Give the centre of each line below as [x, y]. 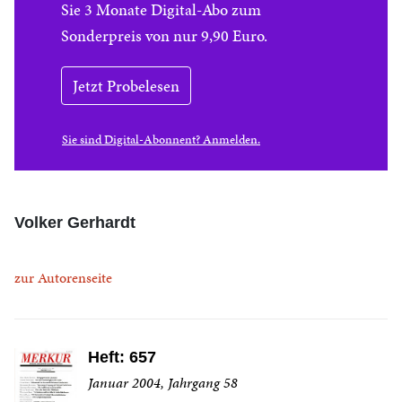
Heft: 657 [122, 357]
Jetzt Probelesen [126, 86]
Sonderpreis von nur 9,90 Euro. [164, 35]
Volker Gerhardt [75, 223]
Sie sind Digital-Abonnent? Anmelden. [161, 140]
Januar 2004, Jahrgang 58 [163, 383]
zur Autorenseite [63, 278]
